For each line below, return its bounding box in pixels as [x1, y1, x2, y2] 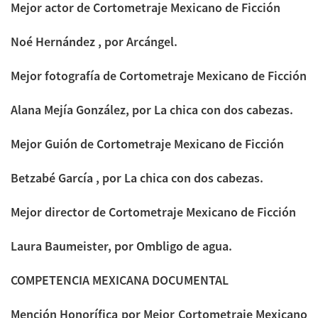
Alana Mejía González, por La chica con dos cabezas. [11, 101, 293, 118]
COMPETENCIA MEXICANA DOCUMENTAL [11, 271, 229, 288]
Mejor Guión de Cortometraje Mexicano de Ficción [11, 135, 284, 152]
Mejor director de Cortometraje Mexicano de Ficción [11, 203, 296, 220]
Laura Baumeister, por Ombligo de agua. [11, 237, 232, 254]
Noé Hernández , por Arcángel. [11, 33, 177, 50]
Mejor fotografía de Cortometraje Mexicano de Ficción [11, 67, 307, 84]
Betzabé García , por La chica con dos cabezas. [11, 169, 263, 186]
